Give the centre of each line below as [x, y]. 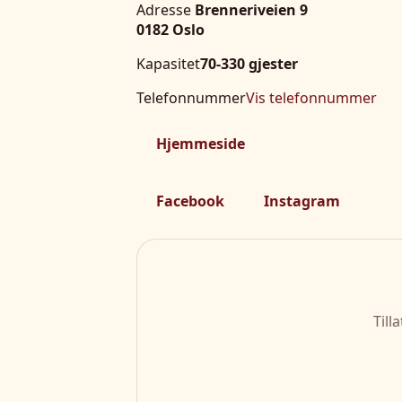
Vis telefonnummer [311, 97]
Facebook [190, 201]
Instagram [302, 201]
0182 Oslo [170, 29]
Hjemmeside [201, 143]
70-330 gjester [249, 63]
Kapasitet [168, 63]
